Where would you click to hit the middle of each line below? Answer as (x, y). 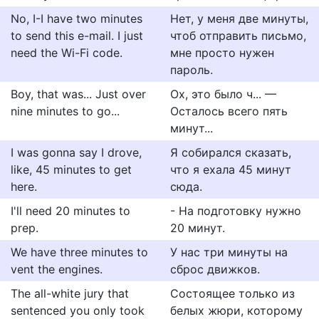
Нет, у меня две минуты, (239, 19)
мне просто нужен (222, 53)
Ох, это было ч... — (223, 94)
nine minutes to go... (65, 111)
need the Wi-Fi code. (67, 53)
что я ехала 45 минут (231, 169)
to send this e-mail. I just (77, 36)
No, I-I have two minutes (77, 19)
